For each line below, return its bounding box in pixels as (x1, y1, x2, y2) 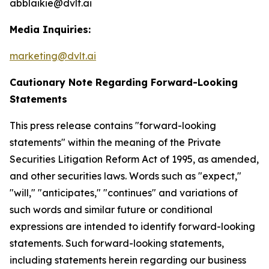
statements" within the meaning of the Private (10, 136, 221, 148)
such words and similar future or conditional (10, 204, 213, 216)
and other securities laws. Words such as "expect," (10, 170, 241, 182)
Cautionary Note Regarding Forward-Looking (10, 76, 238, 88)
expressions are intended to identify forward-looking (10, 220, 255, 232)
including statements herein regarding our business (10, 254, 246, 266)
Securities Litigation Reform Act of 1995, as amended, (10, 153, 259, 165)
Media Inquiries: (10, 23, 91, 35)
